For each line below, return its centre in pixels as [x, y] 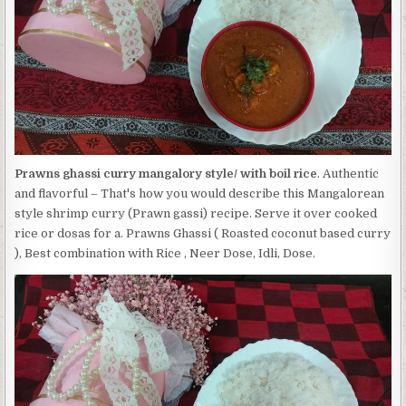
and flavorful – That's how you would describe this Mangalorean [200, 193]
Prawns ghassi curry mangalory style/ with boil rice [166, 174]
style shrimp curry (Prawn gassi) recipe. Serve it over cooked [196, 213]
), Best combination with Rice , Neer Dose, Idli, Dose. [165, 253]
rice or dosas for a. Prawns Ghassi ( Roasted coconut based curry [203, 233]
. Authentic [348, 174]
